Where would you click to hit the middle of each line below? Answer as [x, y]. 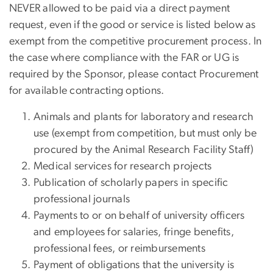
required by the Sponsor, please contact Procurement [134, 75]
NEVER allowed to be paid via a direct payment [120, 9]
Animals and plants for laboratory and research [144, 117]
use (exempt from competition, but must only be [145, 134]
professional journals [82, 200]
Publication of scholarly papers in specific [131, 183]
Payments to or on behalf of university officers [139, 216]
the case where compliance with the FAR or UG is [124, 58]
